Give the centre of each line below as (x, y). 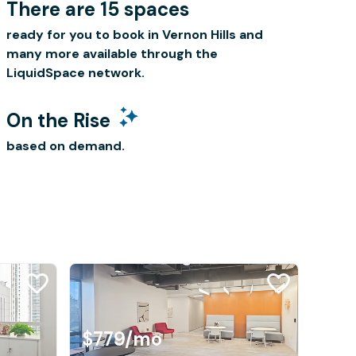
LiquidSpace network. (75, 73)
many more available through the (112, 54)
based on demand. (66, 146)
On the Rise (61, 120)
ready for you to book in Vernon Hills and (135, 35)
